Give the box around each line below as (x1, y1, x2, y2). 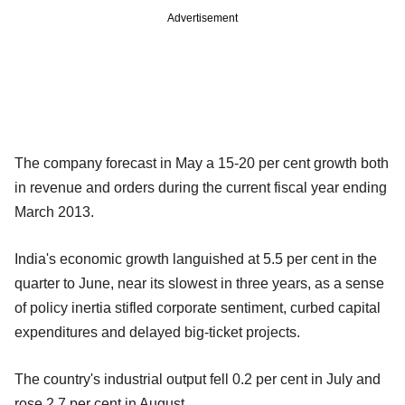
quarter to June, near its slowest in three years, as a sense (14, 276, 384, 292)
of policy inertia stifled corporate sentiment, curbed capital (14, 300, 381, 316)
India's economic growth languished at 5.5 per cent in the (14, 251, 377, 268)
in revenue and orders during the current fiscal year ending (14, 180, 387, 196)
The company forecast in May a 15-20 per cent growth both (14, 155, 389, 172)
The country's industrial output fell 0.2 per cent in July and (14, 372, 381, 388)
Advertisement (167, 12, 238, 25)
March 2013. (14, 204, 94, 221)
